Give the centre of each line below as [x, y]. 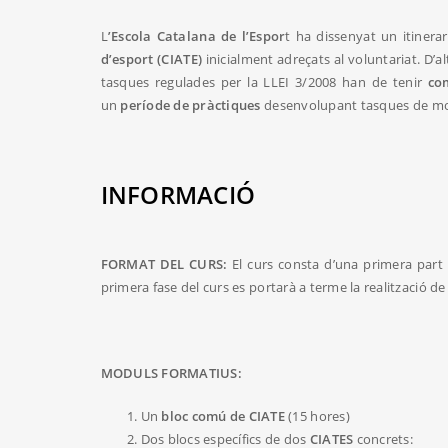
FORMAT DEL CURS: [166, 264]
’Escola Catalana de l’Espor [196, 36]
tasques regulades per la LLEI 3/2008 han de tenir [264, 82]
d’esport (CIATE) [151, 59]
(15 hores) [317, 416]
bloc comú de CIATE [223, 416]
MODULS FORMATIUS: [171, 373]
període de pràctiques [190, 105]
